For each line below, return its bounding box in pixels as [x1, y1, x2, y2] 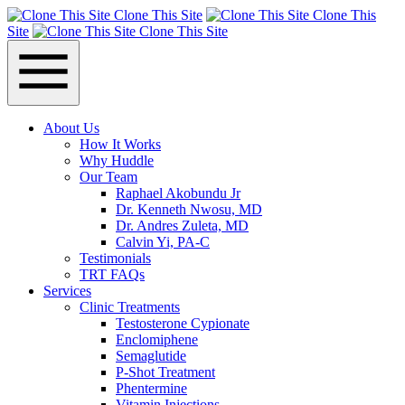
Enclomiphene [116, 332, 198, 347]
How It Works [80, 137, 161, 152]
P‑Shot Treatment [116, 364, 215, 380]
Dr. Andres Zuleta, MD [116, 218, 249, 233]
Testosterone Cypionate [116, 316, 250, 331]
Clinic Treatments [80, 299, 180, 315]
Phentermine [116, 381, 187, 396]
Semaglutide [116, 348, 186, 363]
